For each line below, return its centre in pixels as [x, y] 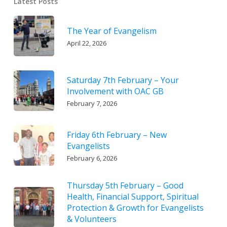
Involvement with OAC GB [115, 91]
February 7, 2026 [92, 103]
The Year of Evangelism [111, 31]
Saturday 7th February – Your [123, 80]
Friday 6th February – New [117, 135]
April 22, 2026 [86, 43]
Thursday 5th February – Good [125, 185]
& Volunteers [91, 219]
